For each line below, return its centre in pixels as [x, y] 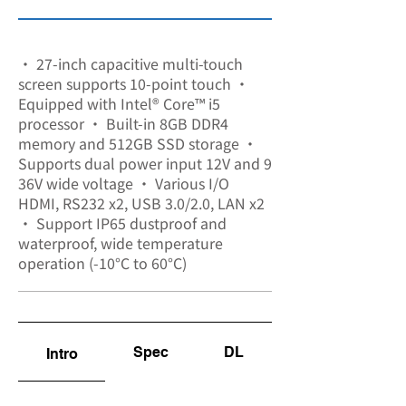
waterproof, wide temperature [121, 243]
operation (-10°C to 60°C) [102, 263]
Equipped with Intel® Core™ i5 [119, 103]
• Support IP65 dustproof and [122, 223]
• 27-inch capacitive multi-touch [130, 63]
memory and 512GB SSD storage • [138, 143]
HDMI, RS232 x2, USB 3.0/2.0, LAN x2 [141, 203]
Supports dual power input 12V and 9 [145, 163]
